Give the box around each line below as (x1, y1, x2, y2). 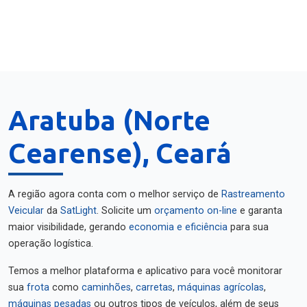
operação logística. (8, 238, 93, 249)
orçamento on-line (154, 205, 237, 217)
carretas (136, 282, 173, 293)
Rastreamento (221, 188, 285, 200)
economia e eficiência (129, 221, 228, 233)
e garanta (237, 205, 282, 217)
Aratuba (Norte (8, 105, 210, 136)
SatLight (60, 205, 97, 217)
